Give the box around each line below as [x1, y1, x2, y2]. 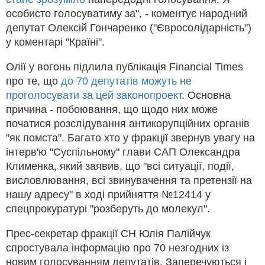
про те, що [6, 75, 61, 87]
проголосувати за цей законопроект [6, 89, 182, 101]
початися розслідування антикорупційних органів [6, 117, 250, 130]
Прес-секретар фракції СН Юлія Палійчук [6, 227, 211, 240]
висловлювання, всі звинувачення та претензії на [6, 174, 252, 186]
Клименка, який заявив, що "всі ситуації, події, [6, 160, 234, 172]
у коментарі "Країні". [6, 35, 105, 48]
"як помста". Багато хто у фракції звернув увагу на [6, 131, 255, 144]
